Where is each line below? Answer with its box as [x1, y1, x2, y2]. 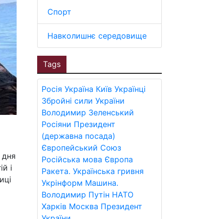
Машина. [85, 178, 118, 188]
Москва [69, 201, 98, 211]
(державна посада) [42, 131, 115, 141]
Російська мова [42, 154, 102, 164]
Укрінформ [42, 178, 83, 188]
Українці [114, 84, 146, 94]
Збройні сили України [42, 96, 125, 106]
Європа [105, 154, 133, 164]
